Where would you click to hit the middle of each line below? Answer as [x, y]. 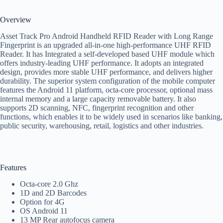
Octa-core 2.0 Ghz [49, 184]
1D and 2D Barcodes [53, 193]
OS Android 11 [44, 211]
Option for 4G [43, 202]
